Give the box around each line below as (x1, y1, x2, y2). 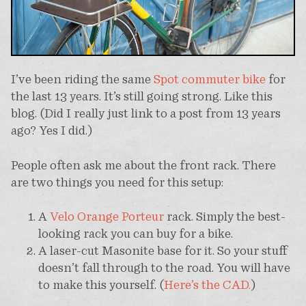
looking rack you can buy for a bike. (38, 227, 233, 240)
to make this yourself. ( (38, 278, 164, 292)
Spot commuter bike (153, 72, 266, 86)
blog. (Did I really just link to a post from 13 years (10, 107, 281, 120)
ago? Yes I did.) (10, 124, 93, 137)
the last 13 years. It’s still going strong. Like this (10, 89, 273, 103)
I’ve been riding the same (10, 72, 154, 86)
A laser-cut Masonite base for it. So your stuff (38, 244, 288, 258)
